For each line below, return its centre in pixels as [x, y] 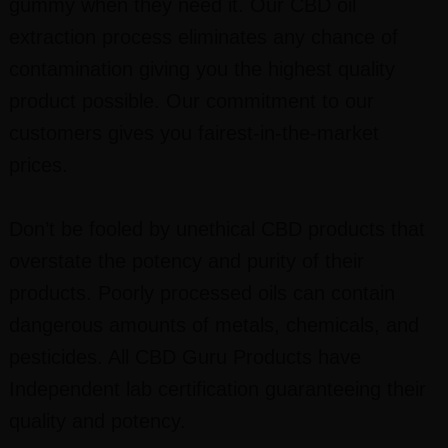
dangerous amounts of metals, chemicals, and [213, 325]
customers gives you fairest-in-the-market [193, 133]
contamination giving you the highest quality [201, 69]
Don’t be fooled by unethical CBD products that [216, 229]
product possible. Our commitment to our [191, 101]
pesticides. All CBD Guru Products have [184, 357]
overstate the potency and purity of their [186, 261]
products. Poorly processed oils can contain [201, 293]
